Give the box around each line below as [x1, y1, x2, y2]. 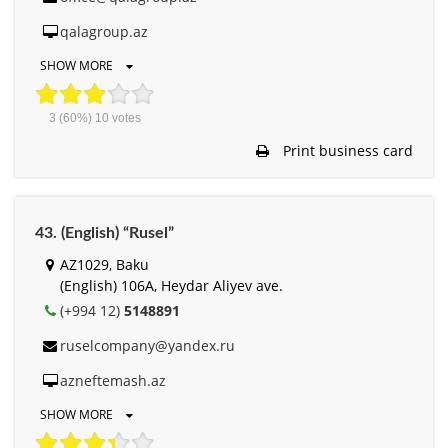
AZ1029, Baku [60, 254, 149, 274]
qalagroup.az [60, 21, 148, 41]
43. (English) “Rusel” [35, 224, 174, 241]
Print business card [279, 140, 413, 160]
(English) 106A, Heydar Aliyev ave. [60, 275, 283, 295]
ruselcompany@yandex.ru [60, 335, 235, 355]
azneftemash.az [60, 370, 166, 390]
